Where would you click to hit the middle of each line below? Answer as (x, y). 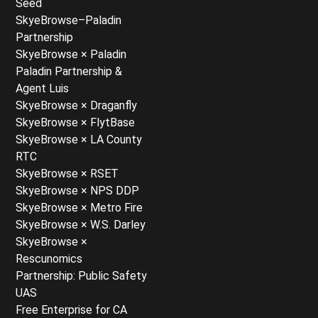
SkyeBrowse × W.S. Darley (81, 224)
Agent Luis (42, 88)
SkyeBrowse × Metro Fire (79, 207)
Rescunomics (49, 258)
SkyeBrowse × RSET (67, 173)
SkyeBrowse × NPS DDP (77, 190)
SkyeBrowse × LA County (79, 139)
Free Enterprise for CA (71, 309)
